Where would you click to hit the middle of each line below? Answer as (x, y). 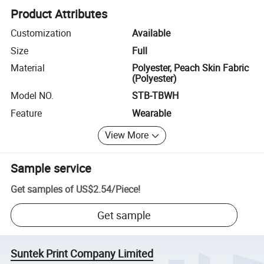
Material (28, 67)
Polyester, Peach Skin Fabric (190, 67)
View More (127, 135)
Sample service (51, 168)
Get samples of (42, 189)
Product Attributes (59, 14)
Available (151, 33)
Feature (27, 113)
